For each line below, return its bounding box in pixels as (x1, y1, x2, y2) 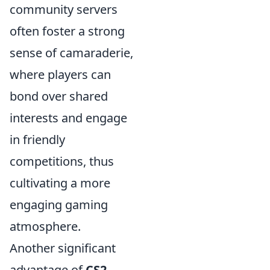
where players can (10, 66, 111, 83)
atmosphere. (10, 218, 81, 234)
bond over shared (10, 87, 108, 104)
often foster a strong (10, 22, 125, 39)
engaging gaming (10, 196, 108, 213)
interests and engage (10, 109, 127, 126)
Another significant (10, 239, 116, 256)
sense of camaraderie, (10, 44, 133, 61)
